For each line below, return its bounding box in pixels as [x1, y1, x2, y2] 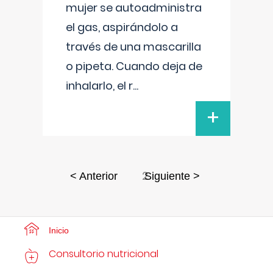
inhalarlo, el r [66, 78, 133, 93]
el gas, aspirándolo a [66, 19, 178, 35]
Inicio [49, 225, 69, 235]
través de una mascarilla [66, 39, 201, 54]
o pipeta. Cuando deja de [66, 58, 202, 74]
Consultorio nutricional [49, 247, 158, 261]
